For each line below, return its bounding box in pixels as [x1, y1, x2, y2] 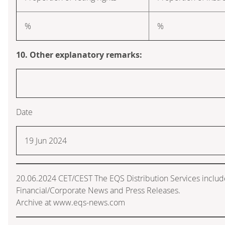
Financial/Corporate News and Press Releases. [16, 184, 180, 196]
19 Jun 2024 [25, 135, 67, 146]
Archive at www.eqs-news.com [16, 196, 125, 208]
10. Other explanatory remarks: [16, 49, 142, 60]
